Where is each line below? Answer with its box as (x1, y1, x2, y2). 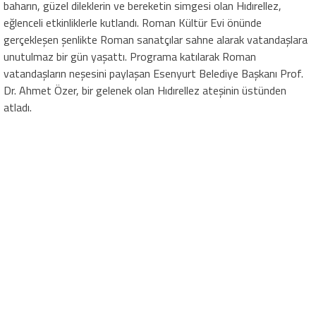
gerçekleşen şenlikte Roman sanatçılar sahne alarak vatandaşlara (4, 31, 308, 48)
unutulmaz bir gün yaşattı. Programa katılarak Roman (4, 48, 256, 65)
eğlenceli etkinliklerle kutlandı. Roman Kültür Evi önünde (4, 14, 262, 31)
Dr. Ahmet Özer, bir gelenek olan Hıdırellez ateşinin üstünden (4, 82, 286, 99)
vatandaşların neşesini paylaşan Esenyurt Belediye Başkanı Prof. (4, 65, 303, 82)
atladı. (4, 99, 32, 116)
